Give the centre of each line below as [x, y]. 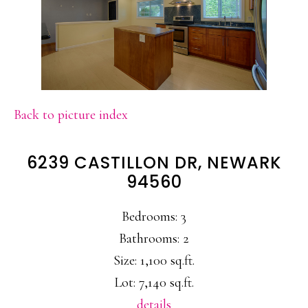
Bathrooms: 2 [154, 239]
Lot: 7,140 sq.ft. [154, 283]
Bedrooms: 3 [154, 217]
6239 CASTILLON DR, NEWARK [154, 163]
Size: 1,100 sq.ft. [154, 261]
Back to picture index [71, 115]
